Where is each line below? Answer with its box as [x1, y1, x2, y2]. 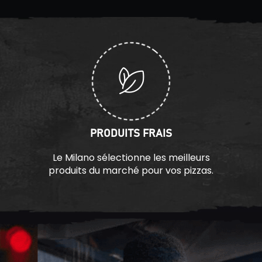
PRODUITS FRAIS [90, 129, 172, 140]
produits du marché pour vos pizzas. [49, 164, 213, 178]
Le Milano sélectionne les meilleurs [52, 151, 210, 165]
